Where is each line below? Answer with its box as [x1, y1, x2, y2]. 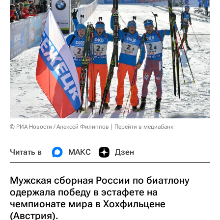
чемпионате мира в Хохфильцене [10, 197, 165, 210]
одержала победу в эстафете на [10, 186, 158, 198]
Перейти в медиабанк [114, 123, 173, 130]
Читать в [10, 147, 42, 157]
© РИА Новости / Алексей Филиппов [10, 123, 109, 130]
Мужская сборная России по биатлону [10, 174, 190, 186]
